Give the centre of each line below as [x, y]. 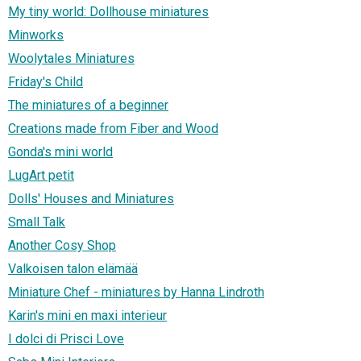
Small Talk [37, 222]
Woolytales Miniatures [71, 59]
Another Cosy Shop [62, 246]
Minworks [36, 35]
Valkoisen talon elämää [73, 269]
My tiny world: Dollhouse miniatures [108, 12]
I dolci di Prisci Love [66, 339]
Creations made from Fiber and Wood [113, 129]
